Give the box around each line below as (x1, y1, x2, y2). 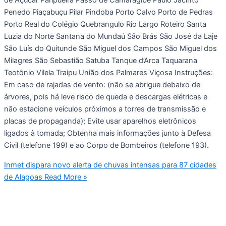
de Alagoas (4, 172, 42, 182)
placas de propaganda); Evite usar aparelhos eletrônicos (4, 117, 196, 126)
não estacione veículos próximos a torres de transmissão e (4, 104, 206, 114)
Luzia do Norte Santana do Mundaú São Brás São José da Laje (4, 32, 217, 41)
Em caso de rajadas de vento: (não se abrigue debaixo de (4, 80, 200, 90)
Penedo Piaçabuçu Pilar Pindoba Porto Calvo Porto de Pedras (4, 8, 213, 17)
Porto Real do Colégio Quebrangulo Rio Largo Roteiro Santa (4, 20, 206, 29)
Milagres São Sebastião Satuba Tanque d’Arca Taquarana (4, 56, 197, 66)
